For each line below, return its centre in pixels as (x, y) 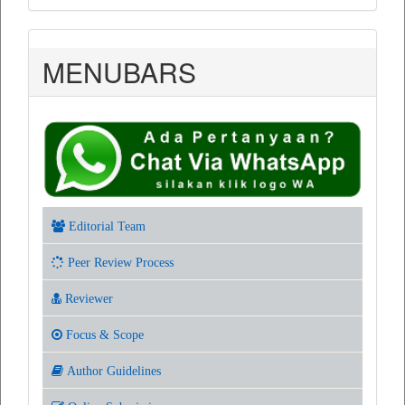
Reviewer (87, 298)
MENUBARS (119, 71)
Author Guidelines (112, 370)
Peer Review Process (119, 262)
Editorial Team (105, 226)
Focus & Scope (103, 334)
